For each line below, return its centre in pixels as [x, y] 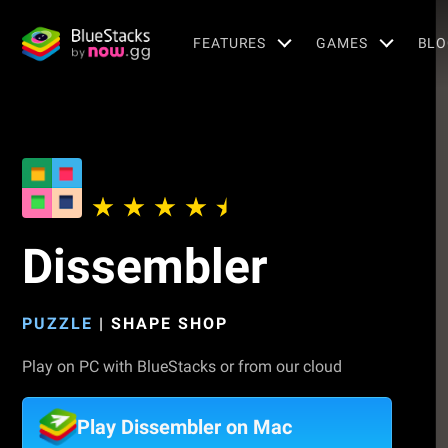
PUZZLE [57, 323]
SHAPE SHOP [169, 323]
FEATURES [230, 42]
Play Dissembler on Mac [184, 427]
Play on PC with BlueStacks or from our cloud [182, 366]
